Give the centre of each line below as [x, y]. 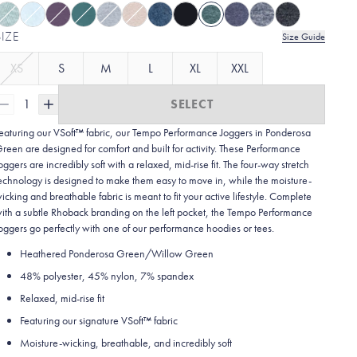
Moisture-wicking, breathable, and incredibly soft [126, 343]
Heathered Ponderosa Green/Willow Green [117, 253]
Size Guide [303, 37]
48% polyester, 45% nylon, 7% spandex [107, 276]
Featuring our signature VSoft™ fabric [99, 320]
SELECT [192, 104]
